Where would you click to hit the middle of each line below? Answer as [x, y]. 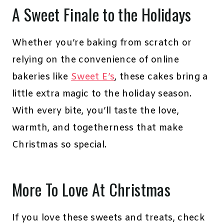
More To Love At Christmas [91, 189]
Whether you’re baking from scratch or [102, 43]
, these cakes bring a [161, 77]
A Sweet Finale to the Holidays [104, 14]
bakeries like [42, 77]
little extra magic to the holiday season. [102, 94]
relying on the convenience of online [95, 60]
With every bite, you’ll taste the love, [96, 111]
